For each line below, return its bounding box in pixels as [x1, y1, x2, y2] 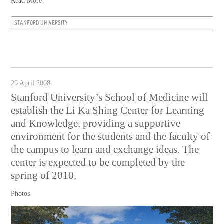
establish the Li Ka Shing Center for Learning [11, 104, 205, 116]
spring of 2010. [11, 169, 77, 181]
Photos [11, 190, 30, 197]
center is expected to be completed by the [11, 156, 185, 168]
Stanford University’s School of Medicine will [11, 91, 208, 103]
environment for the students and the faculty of [11, 130, 210, 142]
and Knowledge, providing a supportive [11, 117, 181, 129]
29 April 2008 [11, 79, 51, 87]
